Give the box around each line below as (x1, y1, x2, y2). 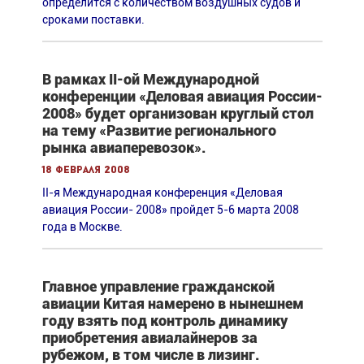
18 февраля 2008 (41, 164, 130, 175)
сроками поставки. (41, 12, 145, 26)
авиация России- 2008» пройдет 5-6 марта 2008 (41, 202, 299, 216)
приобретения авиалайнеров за (41, 328, 258, 346)
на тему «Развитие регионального (41, 121, 276, 139)
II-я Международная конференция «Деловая (41, 185, 283, 199)
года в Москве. (41, 219, 123, 233)
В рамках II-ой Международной (41, 70, 259, 88)
